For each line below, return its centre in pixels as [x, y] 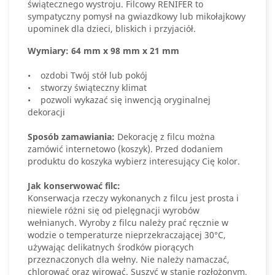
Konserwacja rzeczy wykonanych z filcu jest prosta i [133, 198]
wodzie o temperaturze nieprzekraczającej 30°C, [127, 235]
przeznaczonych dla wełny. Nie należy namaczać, [129, 259]
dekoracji [46, 112]
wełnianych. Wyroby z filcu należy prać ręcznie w [128, 223]
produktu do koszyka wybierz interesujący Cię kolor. [134, 161]
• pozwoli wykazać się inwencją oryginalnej [119, 100]
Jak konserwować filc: [74, 186]
